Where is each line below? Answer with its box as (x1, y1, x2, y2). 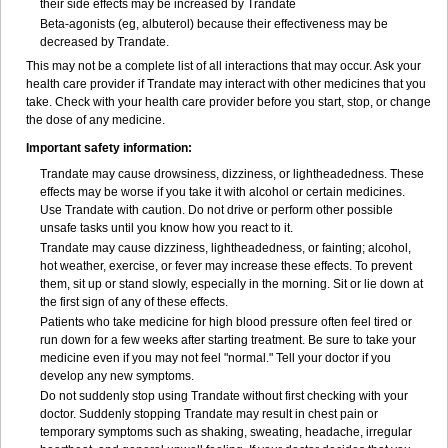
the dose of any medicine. (26, 113, 165, 127)
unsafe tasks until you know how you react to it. (40, 221, 293, 235)
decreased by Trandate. (40, 35, 169, 49)
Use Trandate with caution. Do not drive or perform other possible (40, 203, 393, 217)
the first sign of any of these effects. (40, 295, 228, 309)
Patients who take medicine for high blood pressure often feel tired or (40, 315, 412, 329)
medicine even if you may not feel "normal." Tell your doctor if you (40, 351, 391, 365)
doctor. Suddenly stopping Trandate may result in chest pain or (40, 407, 378, 421)
